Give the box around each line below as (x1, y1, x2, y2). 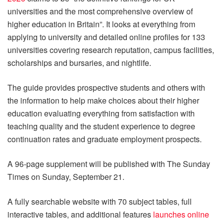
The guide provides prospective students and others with (7, 81, 205, 93)
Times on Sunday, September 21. (7, 170, 124, 182)
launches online (151, 208, 209, 220)
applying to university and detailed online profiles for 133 (7, 31, 205, 43)
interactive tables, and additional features (7, 208, 151, 220)
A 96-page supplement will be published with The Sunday (7, 158, 210, 169)
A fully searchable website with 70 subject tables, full (7, 195, 192, 207)
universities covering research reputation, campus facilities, (7, 44, 214, 55)
